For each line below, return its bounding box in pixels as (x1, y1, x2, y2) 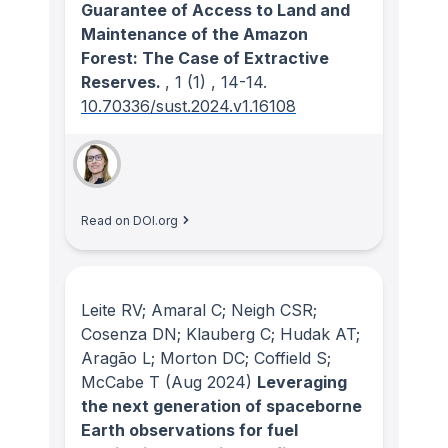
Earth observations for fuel (81, 420, 298, 441)
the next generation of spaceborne (81, 396, 362, 417)
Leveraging (257, 372, 347, 393)
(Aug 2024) (160, 372, 252, 393)
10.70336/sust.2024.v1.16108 (81, 95, 296, 116)
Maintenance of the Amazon (81, 23, 308, 44)
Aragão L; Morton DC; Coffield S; (81, 348, 331, 369)
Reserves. (81, 71, 165, 92)
